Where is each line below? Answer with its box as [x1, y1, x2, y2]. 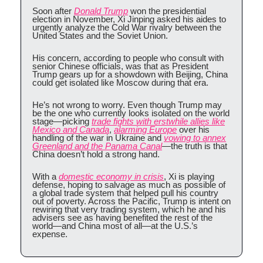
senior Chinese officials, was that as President [32, 60, 208, 71]
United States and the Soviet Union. [32, 30, 168, 41]
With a [32, 171, 59, 181]
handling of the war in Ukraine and [32, 132, 164, 143]
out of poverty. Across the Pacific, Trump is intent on [32, 195, 231, 206]
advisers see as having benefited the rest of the [32, 212, 213, 222]
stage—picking [32, 116, 92, 126]
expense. [32, 228, 68, 239]
